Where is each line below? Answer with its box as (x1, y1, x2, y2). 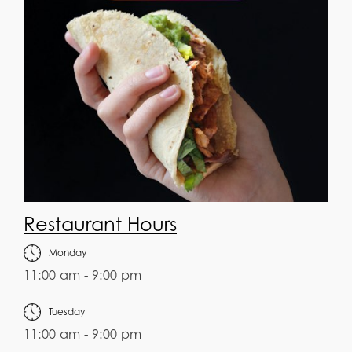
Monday (49, 246, 86, 258)
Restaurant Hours (24, 212, 177, 236)
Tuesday (49, 305, 85, 317)
